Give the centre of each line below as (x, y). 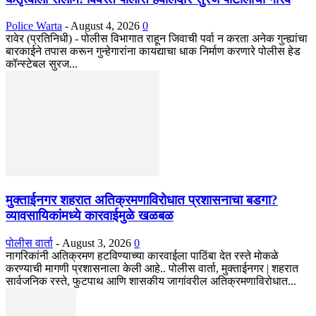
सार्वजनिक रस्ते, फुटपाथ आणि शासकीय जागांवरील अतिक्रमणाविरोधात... (151, 281)
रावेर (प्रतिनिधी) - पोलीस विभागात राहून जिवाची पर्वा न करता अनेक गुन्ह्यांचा (157, 39)
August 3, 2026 (97, 243)
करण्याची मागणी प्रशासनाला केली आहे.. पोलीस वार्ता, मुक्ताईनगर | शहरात (152, 268)
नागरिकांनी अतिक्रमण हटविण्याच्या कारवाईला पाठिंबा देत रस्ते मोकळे (142, 255)
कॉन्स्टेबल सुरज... (42, 64)
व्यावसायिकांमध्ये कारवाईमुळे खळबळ (90, 215)
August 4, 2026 (105, 26)
